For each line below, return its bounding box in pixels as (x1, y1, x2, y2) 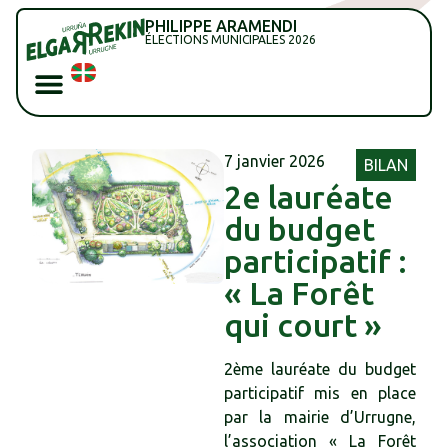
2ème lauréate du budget (224, 359, 416, 378)
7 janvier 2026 (224, 151, 325, 170)
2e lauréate (224, 178, 393, 215)
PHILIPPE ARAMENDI (144, 17, 297, 35)
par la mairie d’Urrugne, (224, 407, 416, 426)
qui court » (224, 306, 382, 343)
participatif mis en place (224, 383, 416, 402)
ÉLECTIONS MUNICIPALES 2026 (144, 33, 316, 46)
